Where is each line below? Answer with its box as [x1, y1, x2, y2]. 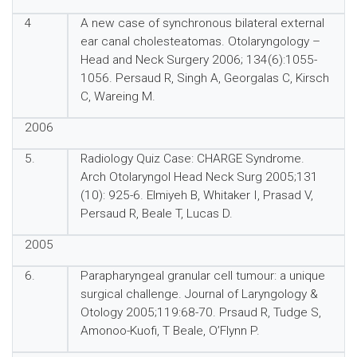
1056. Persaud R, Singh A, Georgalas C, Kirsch [80, 71, 329, 85]
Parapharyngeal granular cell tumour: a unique [80, 269, 325, 283]
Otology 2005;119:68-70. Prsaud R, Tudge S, [80, 305, 321, 320]
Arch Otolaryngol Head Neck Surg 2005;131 [80, 170, 318, 184]
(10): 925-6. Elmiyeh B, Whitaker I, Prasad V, [80, 188, 313, 202]
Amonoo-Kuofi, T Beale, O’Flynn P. [80, 324, 260, 338]
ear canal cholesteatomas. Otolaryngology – [80, 34, 320, 49]
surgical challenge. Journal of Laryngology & [80, 287, 318, 301]
